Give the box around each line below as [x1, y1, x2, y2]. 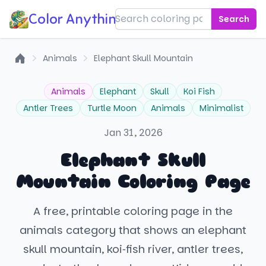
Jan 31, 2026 [103, 126, 163, 140]
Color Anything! [28, 10, 128, 28]
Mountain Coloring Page [15, 170, 251, 193]
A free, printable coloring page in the [33, 204, 233, 218]
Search [218, 13, 249, 25]
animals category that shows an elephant [20, 223, 246, 237]
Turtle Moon [87, 102, 137, 114]
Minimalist [199, 102, 243, 114]
